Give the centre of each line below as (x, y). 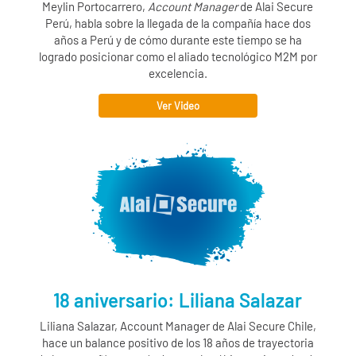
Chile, (300, 326)
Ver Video (178, 106)
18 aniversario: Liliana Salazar (178, 300)
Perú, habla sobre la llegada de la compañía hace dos (178, 23)
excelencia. (178, 74)
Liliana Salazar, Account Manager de (133, 326)
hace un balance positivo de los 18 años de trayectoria (178, 343)
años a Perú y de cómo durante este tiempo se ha (178, 40)
